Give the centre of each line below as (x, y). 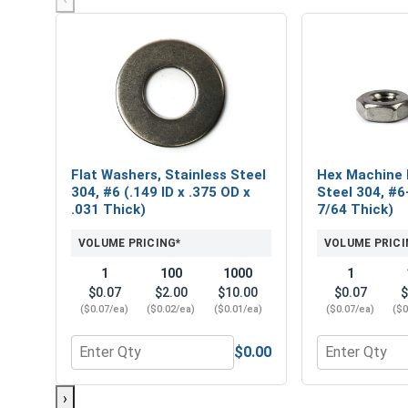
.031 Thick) (108, 209)
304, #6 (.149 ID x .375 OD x (161, 192)
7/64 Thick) (355, 209)
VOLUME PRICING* (130, 243)
